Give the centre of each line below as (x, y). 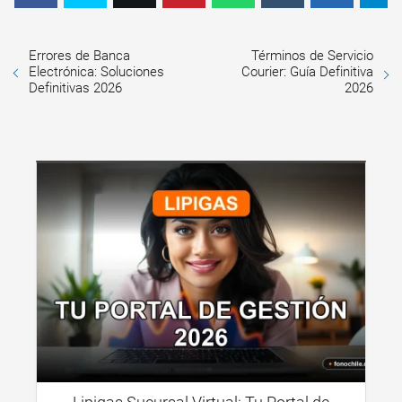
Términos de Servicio (312, 55)
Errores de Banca (79, 55)
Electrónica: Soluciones (96, 71)
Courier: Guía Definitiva (307, 71)
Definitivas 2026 (75, 87)
